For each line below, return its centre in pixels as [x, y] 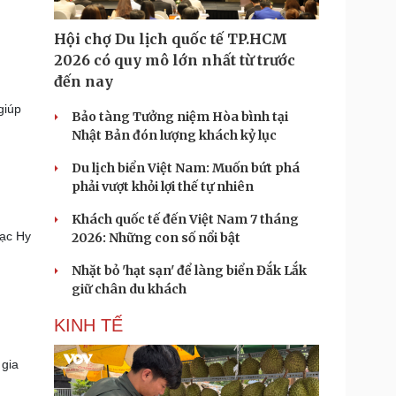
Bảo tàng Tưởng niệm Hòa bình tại [180, 117]
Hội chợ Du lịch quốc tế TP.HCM [171, 39]
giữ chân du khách [129, 289]
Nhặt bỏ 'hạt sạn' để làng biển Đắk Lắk [189, 270]
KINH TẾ [88, 325]
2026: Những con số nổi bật [156, 238]
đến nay [84, 81]
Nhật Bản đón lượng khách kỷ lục [174, 135]
